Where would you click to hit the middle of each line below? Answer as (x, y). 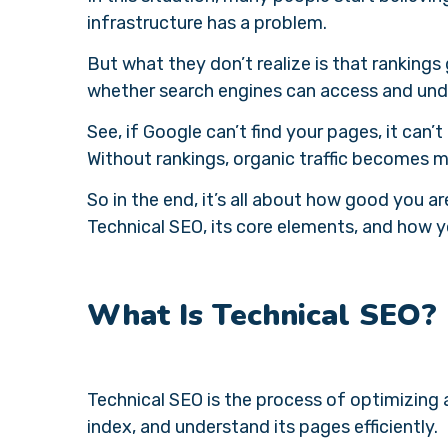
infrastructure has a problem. (209, 23)
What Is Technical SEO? (262, 315)
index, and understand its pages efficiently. (264, 427)
